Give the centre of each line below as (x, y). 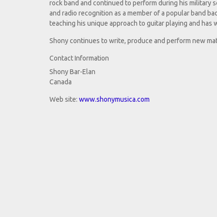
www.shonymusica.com (114, 100)
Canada (61, 82)
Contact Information (79, 58)
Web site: (64, 100)
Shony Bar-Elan (72, 72)
